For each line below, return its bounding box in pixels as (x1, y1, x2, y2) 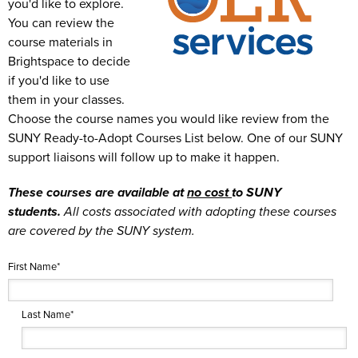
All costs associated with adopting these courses (64, 204, 336, 220)
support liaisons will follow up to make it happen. (8, 149, 280, 165)
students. (8, 204, 64, 220)
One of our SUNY (247, 130, 343, 146)
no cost (187, 185, 232, 201)
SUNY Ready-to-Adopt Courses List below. (8, 130, 247, 146)
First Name (8, 261, 57, 273)
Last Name (22, 308, 71, 321)
